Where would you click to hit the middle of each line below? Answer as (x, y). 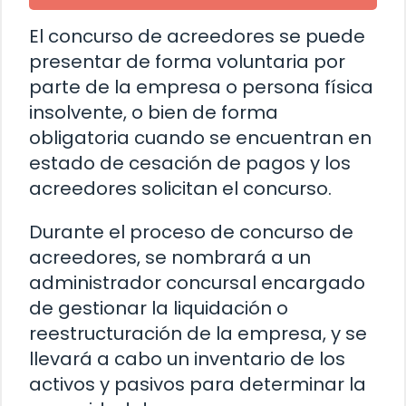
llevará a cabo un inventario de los (187, 359)
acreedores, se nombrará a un (170, 258)
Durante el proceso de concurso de (191, 232)
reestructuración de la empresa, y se (198, 334)
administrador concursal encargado (197, 283)
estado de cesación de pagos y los (190, 164)
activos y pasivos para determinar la (198, 385)
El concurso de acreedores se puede (197, 37)
